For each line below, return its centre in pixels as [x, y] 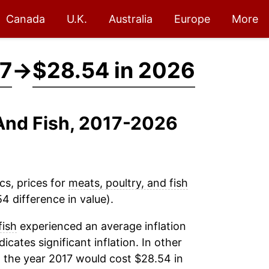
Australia [131, 19]
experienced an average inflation [101, 226]
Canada [26, 19]
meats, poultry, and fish [128, 183]
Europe [192, 19]
